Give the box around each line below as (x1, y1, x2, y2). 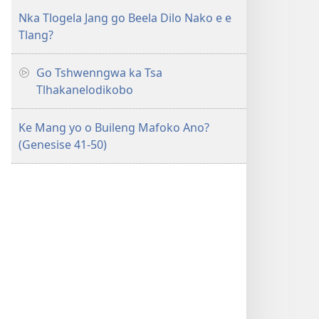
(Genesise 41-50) (19, 137, 107, 152)
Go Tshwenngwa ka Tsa (36, 65, 162, 80)
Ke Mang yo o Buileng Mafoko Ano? (19, 120, 209, 135)
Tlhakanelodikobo (36, 82, 133, 98)
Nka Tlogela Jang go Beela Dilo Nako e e (19, 10, 231, 26)
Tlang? (19, 27, 53, 43)
